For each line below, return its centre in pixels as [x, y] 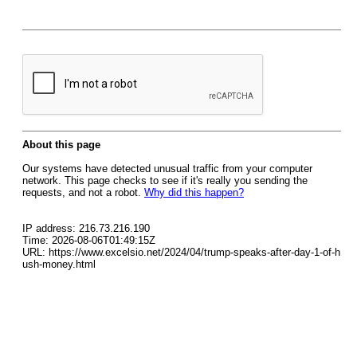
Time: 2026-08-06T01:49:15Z [89, 240]
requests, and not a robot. [83, 192]
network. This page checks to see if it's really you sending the [165, 180]
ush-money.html [59, 264]
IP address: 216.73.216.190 [86, 228]
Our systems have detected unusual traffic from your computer [167, 169]
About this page [61, 145]
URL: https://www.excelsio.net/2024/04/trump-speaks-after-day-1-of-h [181, 252]
